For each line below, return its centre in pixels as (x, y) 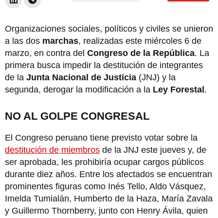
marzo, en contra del (46, 53)
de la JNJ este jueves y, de (153, 150)
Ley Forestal (179, 89)
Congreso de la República (141, 53)
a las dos (24, 41)
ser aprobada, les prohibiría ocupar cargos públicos (104, 162)
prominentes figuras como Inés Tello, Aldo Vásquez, (105, 186)
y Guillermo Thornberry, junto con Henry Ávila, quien (106, 210)
